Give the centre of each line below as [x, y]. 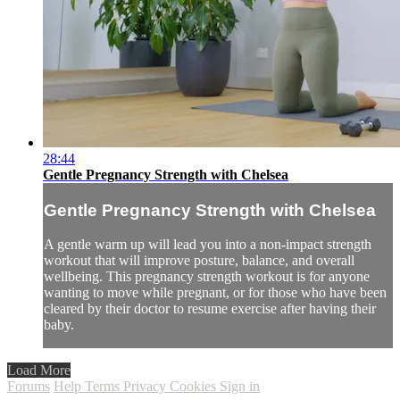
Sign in [240, 387]
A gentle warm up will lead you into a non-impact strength [208, 245]
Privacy [146, 387]
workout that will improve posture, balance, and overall [199, 261]
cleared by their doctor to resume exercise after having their [210, 309]
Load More [39, 371]
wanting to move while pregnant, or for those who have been [215, 293]
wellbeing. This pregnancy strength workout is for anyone [207, 277]
